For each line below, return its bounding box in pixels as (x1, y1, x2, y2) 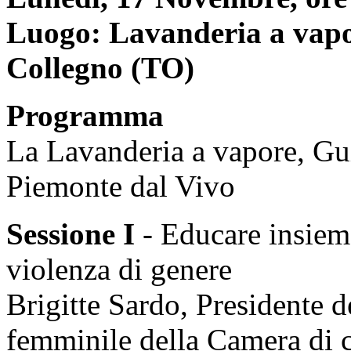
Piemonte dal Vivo (6, 168, 243, 203)
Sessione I (6, 216, 143, 251)
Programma (6, 98, 164, 132)
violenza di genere (6, 251, 232, 286)
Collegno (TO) (6, 50, 194, 85)
